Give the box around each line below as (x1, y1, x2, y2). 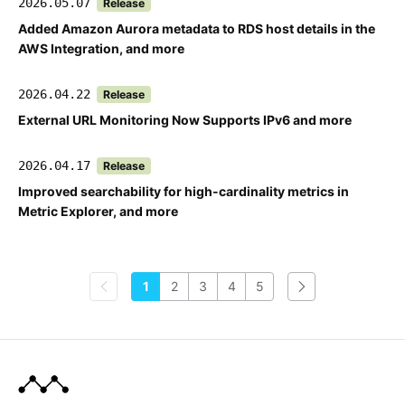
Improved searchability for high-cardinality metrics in (18, 184, 349, 199)
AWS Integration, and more (18, 41, 184, 56)
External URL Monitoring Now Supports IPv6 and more (18, 112, 352, 127)
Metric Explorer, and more (18, 203, 178, 219)
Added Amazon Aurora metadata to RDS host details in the (18, 21, 375, 36)
